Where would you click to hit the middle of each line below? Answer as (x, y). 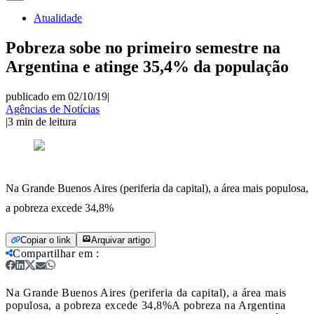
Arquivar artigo (121, 240)
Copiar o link (46, 240)
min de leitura (46, 121)
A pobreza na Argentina (229, 305)
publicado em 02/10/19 (56, 96)
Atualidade (58, 18)
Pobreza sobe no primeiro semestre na (143, 47)
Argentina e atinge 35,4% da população (147, 66)
